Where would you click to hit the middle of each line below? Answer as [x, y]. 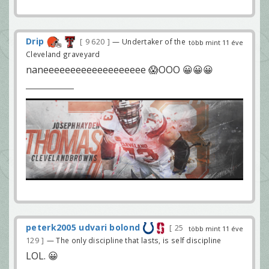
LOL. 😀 [42, 256]
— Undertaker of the [149, 42]
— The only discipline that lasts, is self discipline [134, 240]
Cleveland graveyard [63, 54]
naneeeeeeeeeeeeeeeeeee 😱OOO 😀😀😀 [119, 70]
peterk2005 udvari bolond [83, 228]
